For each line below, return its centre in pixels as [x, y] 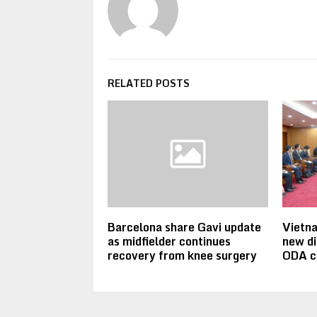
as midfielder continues [169, 241]
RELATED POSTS [149, 83]
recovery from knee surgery [182, 255]
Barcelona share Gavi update [184, 227]
